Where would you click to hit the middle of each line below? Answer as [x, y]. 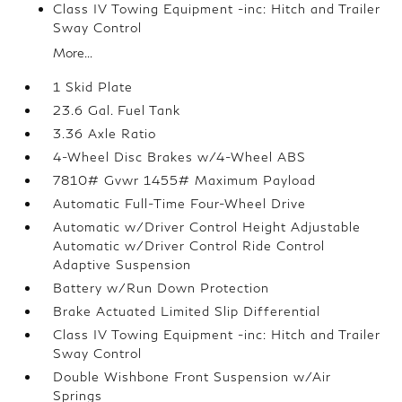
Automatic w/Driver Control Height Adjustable [207, 227]
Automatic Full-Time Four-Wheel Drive [180, 203]
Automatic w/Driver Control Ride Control [189, 245]
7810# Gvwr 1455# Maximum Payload [185, 180]
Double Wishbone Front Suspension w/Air [192, 376]
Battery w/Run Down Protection [162, 288]
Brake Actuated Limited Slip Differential [187, 311]
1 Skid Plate [93, 87]
